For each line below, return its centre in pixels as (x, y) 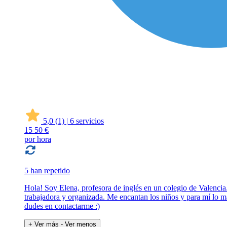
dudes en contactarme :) (62, 206)
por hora (38, 139)
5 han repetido (47, 171)
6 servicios (87, 121)
